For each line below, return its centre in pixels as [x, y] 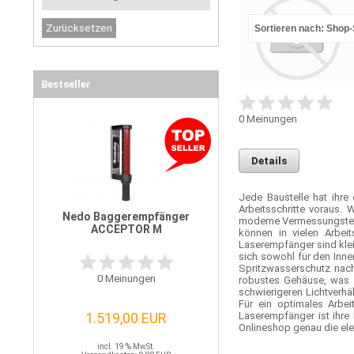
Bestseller [66, 84]
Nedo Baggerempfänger [126, 216]
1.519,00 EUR [126, 318]
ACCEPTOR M [126, 229]
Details [269, 161]
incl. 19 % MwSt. [126, 346]
